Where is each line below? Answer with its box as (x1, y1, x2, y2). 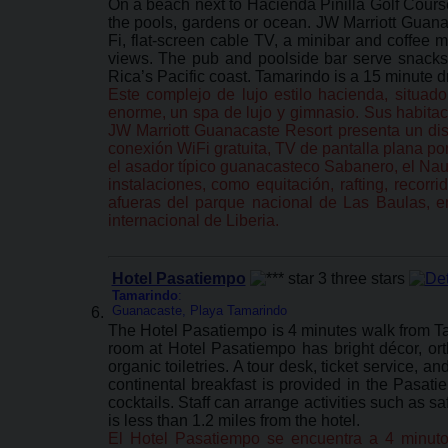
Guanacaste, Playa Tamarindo (111, 303, 287, 318)
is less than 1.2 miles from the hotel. (107, 412, 360, 429)
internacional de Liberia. (107, 212, 279, 229)
